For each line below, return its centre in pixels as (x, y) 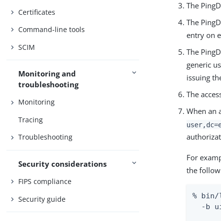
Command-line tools (52, 30)
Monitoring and (47, 73)
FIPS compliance (45, 182)
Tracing (31, 119)
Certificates (37, 12)
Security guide (42, 199)
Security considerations (63, 164)
